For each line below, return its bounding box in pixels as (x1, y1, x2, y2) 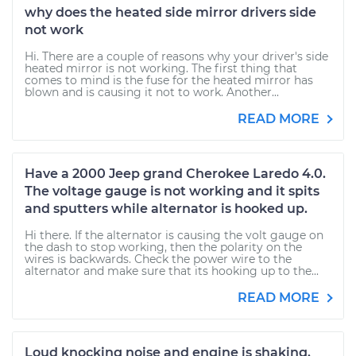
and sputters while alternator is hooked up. (25, 201, 308, 216)
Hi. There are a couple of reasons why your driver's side (25, 49, 328, 64)
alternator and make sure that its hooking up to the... (25, 264, 319, 278)
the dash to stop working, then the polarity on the (25, 240, 302, 254)
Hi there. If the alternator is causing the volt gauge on (25, 228, 323, 242)
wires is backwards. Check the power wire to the (25, 252, 292, 266)
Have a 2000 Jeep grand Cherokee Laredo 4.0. (25, 166, 326, 181)
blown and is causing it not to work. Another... (25, 85, 279, 99)
